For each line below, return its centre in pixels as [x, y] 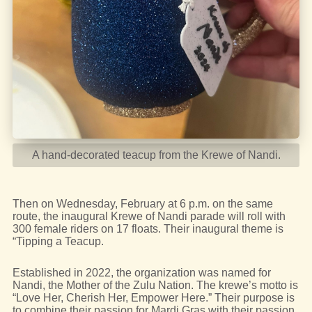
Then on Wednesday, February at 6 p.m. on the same [142, 203]
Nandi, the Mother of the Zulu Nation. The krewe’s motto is [155, 285]
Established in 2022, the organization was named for [141, 272]
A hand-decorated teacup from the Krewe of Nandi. [156, 155]
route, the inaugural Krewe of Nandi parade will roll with [149, 216]
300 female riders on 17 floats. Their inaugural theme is [148, 228]
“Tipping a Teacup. [58, 241]
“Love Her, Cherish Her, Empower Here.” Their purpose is [153, 297]
